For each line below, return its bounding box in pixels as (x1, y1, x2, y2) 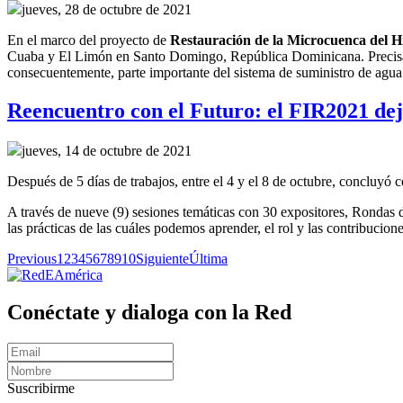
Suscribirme (7, 381, 75, 397)
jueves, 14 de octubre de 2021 (22, 142, 192, 158)
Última (189, 250, 228, 266)
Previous (7, 250, 57, 266)
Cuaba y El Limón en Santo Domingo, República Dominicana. (7, 48, 368, 64)
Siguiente (136, 250, 189, 266)
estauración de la (181, 31, 287, 48)
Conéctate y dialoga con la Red (7, 300, 291, 325)
